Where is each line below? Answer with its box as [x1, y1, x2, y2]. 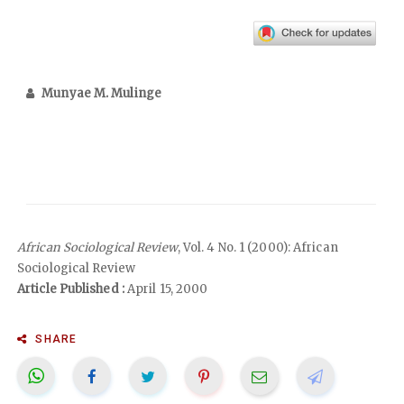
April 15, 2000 [124, 280, 208, 297]
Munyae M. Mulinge [41, 85, 161, 101]
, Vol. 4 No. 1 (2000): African [177, 239, 338, 255]
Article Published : [17, 280, 124, 297]
